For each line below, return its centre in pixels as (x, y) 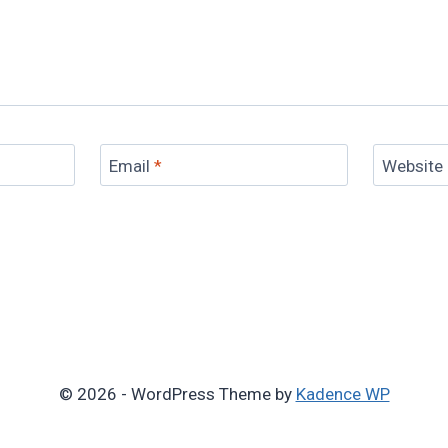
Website (412, 165)
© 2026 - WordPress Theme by (177, 393)
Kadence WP (342, 393)
